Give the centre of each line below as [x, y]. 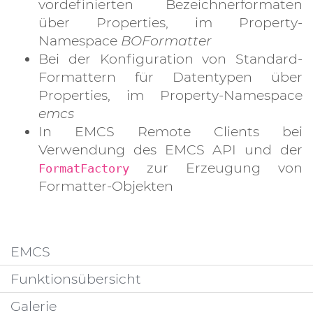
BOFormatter [166, 41]
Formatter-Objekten [106, 186]
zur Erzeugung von [216, 168]
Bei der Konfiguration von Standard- [170, 59]
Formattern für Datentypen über [170, 77]
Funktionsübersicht [76, 279]
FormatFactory [84, 168]
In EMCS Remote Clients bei [170, 131]
